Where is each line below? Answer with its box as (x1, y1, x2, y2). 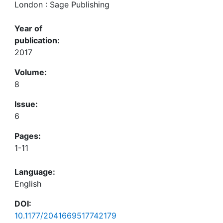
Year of (14, 23, 42, 33)
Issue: (14, 99, 38, 109)
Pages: (14, 131, 41, 141)
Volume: (14, 67, 47, 77)
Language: (14, 167, 55, 177)
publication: (14, 35, 60, 45)
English (14, 179, 41, 189)
